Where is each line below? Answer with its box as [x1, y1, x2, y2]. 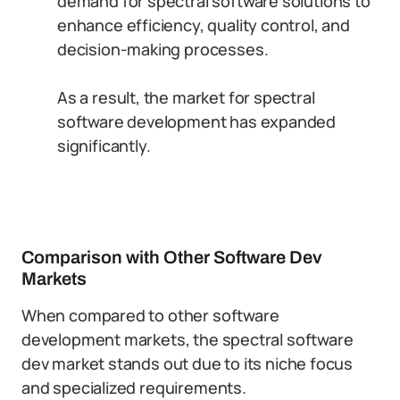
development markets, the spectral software [21, 329, 354, 350]
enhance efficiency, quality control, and [57, 14, 350, 36]
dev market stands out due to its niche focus [21, 353, 354, 374]
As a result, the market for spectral [57, 87, 315, 108]
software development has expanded [57, 111, 337, 132]
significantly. [57, 135, 151, 156]
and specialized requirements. [21, 377, 246, 398]
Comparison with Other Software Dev [21, 247, 322, 267]
